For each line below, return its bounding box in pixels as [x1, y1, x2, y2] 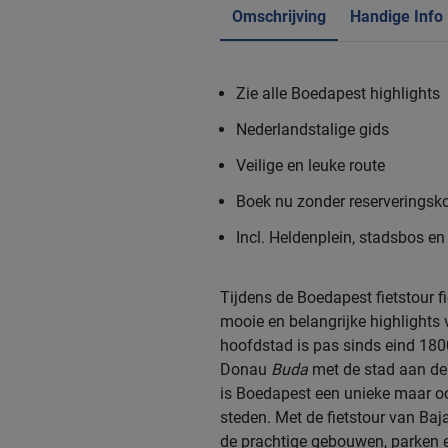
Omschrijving [232, 6, 326, 26]
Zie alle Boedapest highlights [236, 83, 440, 103]
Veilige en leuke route [236, 155, 385, 175]
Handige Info [350, 6, 443, 26]
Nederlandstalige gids [236, 119, 389, 139]
